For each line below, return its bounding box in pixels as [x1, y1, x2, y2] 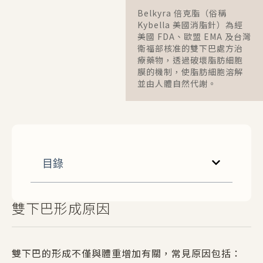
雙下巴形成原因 [12, 197, 110, 218]
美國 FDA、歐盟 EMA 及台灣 [137, 30, 251, 42]
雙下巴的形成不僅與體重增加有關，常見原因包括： [12, 245, 241, 260]
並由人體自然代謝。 [137, 77, 217, 89]
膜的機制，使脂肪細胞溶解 [137, 65, 243, 77]
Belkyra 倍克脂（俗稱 [137, 6, 227, 19]
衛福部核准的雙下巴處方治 [137, 42, 243, 54]
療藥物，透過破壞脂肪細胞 [137, 53, 243, 66]
